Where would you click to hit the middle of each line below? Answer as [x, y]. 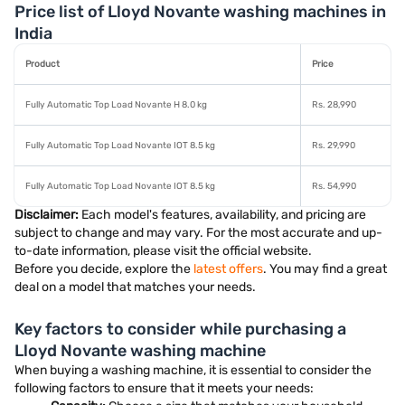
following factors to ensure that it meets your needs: [164, 388]
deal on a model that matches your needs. [135, 287]
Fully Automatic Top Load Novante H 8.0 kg [116, 105]
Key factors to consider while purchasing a [180, 329]
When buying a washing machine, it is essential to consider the [193, 370]
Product [42, 64]
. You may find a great [325, 269]
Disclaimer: [47, 215]
